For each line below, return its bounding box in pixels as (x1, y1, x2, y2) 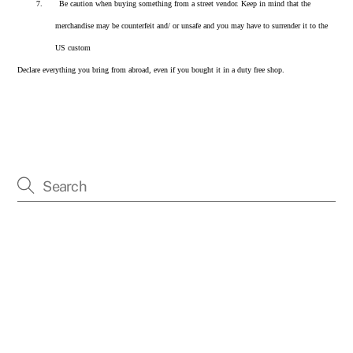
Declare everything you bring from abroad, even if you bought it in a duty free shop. (17, 65, 288, 74)
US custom (55, 43, 91, 52)
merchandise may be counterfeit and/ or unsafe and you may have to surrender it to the (55, 20, 329, 30)
